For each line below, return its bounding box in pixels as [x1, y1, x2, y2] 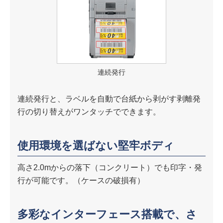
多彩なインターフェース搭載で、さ [17, 208, 197, 221]
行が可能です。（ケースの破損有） [17, 176, 145, 185]
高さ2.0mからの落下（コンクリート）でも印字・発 [17, 163, 202, 172]
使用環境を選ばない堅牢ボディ [17, 139, 174, 152]
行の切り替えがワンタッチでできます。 [17, 107, 161, 116]
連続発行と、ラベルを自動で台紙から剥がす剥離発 [17, 94, 201, 103]
